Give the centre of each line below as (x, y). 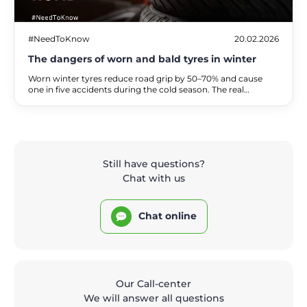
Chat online (167, 216)
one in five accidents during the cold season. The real (136, 89)
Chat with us (153, 178)
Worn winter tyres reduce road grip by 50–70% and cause (145, 78)
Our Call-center (153, 283)
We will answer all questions (153, 298)
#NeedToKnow (59, 38)
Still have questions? (153, 163)
